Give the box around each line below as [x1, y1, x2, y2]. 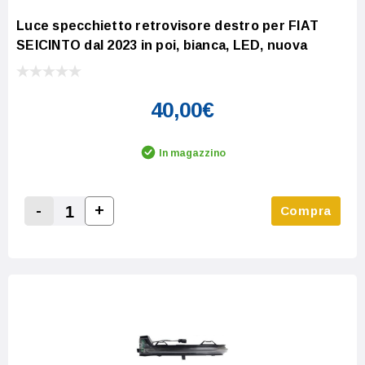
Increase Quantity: [93, 222, 216, 236]
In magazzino [159, 147, 226, 159]
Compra [279, 203, 332, 218]
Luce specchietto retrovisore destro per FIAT [16, 18, 319, 33]
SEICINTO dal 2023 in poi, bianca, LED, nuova [16, 37, 307, 52]
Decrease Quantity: [33, 222, 161, 237]
